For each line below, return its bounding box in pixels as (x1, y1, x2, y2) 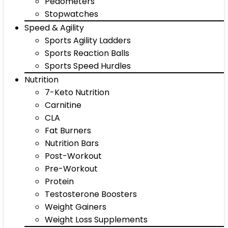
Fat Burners (45, 125, 91, 136)
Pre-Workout (45, 163, 98, 175)
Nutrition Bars (45, 137, 99, 149)
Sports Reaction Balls (45, 47, 129, 59)
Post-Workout (45, 150, 102, 162)
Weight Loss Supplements (45, 214, 148, 225)
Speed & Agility (24, 22, 84, 34)
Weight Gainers (45, 201, 106, 213)
